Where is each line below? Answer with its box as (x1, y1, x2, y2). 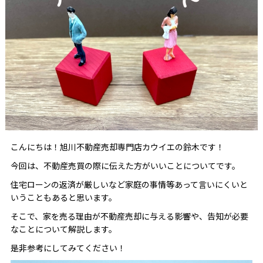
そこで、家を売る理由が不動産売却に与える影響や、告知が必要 (10, 210, 248, 222)
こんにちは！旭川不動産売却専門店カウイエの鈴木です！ (10, 141, 224, 153)
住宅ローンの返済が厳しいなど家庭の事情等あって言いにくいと (10, 178, 248, 191)
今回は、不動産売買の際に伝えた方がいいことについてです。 (10, 160, 240, 172)
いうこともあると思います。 (10, 191, 117, 204)
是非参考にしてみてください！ (10, 242, 126, 254)
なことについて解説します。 (10, 223, 117, 235)
